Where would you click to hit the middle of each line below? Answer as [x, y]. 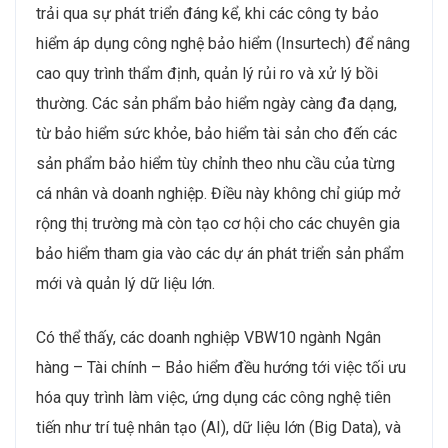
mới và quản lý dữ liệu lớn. [125, 283]
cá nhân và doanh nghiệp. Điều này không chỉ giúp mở [218, 193]
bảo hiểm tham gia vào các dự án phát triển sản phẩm [220, 253]
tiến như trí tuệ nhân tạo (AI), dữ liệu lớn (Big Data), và [218, 427]
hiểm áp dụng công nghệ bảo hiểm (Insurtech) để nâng [223, 43]
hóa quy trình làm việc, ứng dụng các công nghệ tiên [213, 397]
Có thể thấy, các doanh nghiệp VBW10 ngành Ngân [208, 337]
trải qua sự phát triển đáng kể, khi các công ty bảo [207, 13]
